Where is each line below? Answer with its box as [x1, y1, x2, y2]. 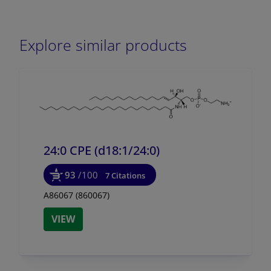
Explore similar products [19, 34, 187, 55]
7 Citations [105, 169, 145, 181]
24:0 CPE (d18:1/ [44, 142, 133, 158]
